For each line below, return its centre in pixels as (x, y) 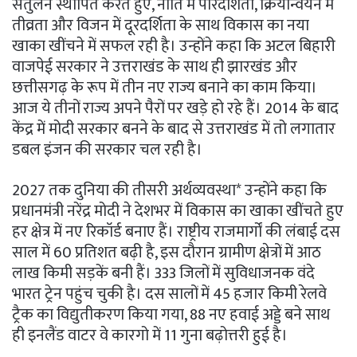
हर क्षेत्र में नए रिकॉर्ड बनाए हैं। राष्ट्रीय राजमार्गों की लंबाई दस (176, 232)
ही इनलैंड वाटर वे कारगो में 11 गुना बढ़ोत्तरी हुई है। (150, 336)
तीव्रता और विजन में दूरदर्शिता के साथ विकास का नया (161, 26)
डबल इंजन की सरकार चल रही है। (107, 150)
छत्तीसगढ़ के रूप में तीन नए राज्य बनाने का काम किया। (165, 88)
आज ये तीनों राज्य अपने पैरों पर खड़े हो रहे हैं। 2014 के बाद (175, 109)
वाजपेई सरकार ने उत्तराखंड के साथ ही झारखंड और (155, 67)
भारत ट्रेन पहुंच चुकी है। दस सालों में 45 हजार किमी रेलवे (169, 294)
